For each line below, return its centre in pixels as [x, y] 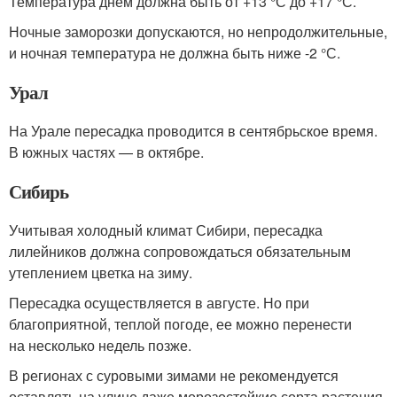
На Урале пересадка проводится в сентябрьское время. [193, 131]
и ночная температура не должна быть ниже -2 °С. [175, 53]
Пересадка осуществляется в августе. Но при [159, 303]
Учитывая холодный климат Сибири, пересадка [166, 230]
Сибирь [39, 191]
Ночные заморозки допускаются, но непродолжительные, [198, 31]
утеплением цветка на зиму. [101, 272]
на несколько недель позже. [100, 345]
